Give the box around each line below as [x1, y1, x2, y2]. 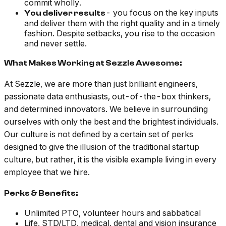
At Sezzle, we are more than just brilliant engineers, [4, 79, 198, 89]
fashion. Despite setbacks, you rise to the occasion [24, 28, 215, 39]
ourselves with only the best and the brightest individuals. [4, 117, 218, 127]
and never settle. [24, 38, 87, 49]
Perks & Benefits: [4, 189, 78, 198]
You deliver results [24, 9, 105, 18]
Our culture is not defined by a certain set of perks [4, 129, 193, 140]
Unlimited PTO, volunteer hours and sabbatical [24, 208, 201, 218]
